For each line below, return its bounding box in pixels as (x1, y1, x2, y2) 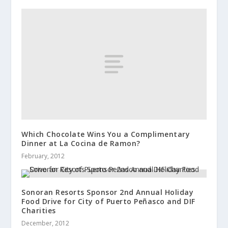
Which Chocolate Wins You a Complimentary (21, 129, 190, 139)
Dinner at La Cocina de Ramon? (21, 138, 140, 148)
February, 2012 (21, 151, 65, 160)
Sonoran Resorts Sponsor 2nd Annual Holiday (21, 187, 194, 197)
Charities (21, 205, 56, 215)
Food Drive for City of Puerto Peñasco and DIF (21, 196, 195, 206)
